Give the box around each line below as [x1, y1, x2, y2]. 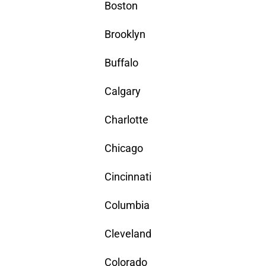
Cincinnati [104, 170, 151, 183]
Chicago [104, 142, 143, 155]
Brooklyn [104, 28, 145, 41]
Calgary [104, 85, 141, 98]
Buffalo [104, 56, 138, 69]
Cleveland [104, 227, 151, 240]
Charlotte [104, 113, 148, 126]
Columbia [104, 199, 150, 212]
